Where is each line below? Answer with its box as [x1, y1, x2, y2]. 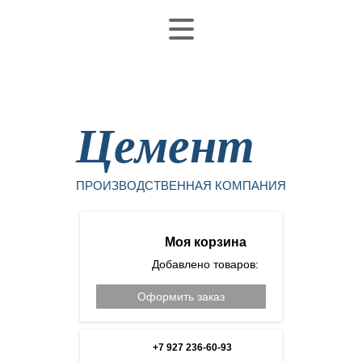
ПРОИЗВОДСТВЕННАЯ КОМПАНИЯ [76, 179, 286, 192]
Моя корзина [164, 235, 246, 249]
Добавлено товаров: [152, 258, 259, 271]
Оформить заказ [137, 290, 225, 303]
